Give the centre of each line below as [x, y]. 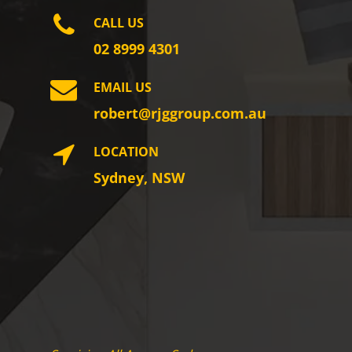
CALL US [119, 22]
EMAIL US [123, 87]
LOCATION [126, 151]
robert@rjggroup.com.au [180, 113]
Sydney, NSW [139, 177]
